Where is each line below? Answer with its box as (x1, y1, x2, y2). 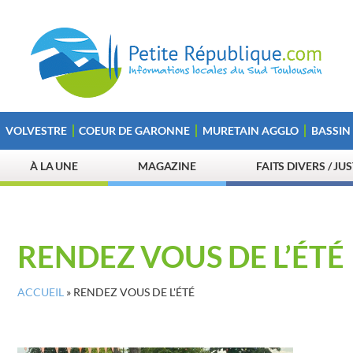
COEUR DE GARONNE (79, 124, 191, 137)
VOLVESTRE (5, 124, 67, 137)
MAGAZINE (137, 159, 197, 173)
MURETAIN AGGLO (202, 124, 299, 137)
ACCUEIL (17, 286, 64, 299)
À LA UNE (29, 159, 79, 173)
